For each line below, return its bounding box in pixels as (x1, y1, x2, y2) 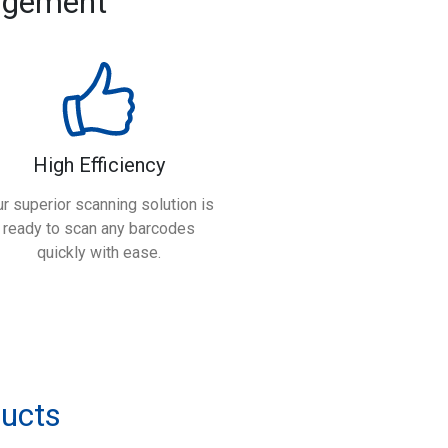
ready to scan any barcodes (3, 219, 196, 238)
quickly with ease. (37, 243, 162, 262)
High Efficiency (33, 153, 166, 177)
